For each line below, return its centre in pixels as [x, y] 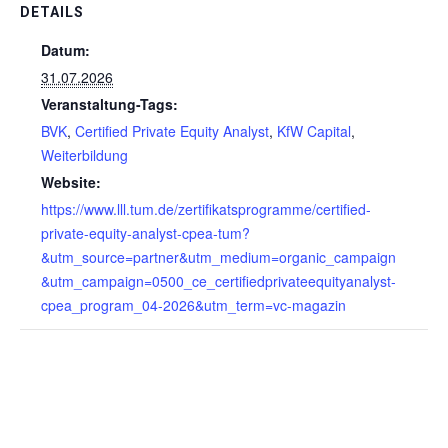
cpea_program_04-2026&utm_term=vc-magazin [193, 305]
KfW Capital [314, 131]
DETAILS [52, 12]
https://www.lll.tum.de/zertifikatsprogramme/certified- [206, 209]
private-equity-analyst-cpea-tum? [145, 233]
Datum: [65, 50]
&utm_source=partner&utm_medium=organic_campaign [218, 257]
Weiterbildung [84, 155]
